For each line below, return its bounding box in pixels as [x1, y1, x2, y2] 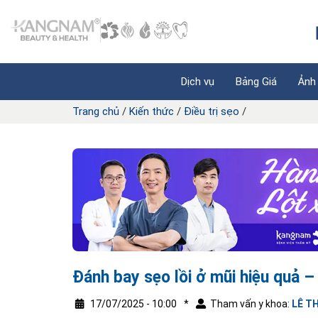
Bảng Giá [236, 75, 277, 88]
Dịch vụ [181, 75, 214, 88]
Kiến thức [129, 105, 174, 118]
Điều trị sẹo [184, 105, 239, 118]
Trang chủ [72, 105, 119, 118]
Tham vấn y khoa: [210, 298, 292, 310]
